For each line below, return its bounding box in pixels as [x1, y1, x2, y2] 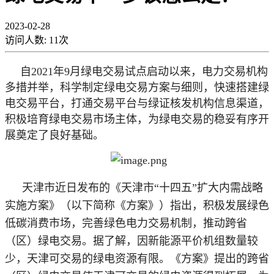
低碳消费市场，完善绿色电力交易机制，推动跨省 [5, 217, 247, 229]
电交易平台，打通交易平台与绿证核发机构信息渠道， [5, 97, 269, 109]
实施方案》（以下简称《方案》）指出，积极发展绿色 [5, 199, 269, 212]
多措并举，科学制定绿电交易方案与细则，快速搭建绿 [5, 81, 269, 94]
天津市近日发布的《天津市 [22, 181, 154, 194]
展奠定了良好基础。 [5, 128, 104, 141]
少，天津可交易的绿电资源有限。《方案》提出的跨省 [5, 252, 269, 265]
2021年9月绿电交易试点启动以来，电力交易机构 [31, 65, 268, 78]
